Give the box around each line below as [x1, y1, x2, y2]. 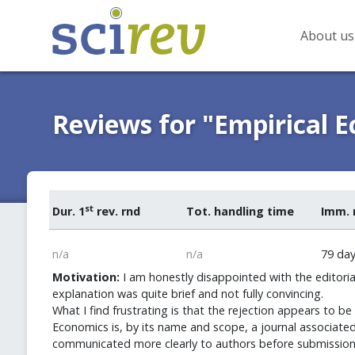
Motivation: [52, 269, 120, 284]
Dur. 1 [52, 204, 85, 219]
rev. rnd [93, 204, 140, 219]
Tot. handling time [186, 204, 295, 219]
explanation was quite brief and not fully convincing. [52, 286, 323, 301]
